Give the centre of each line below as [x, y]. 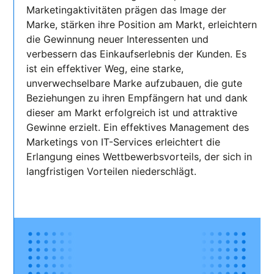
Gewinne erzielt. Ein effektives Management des [138, 128]
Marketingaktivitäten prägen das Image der [127, 10]
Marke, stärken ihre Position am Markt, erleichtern [142, 25]
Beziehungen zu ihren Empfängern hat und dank [137, 98]
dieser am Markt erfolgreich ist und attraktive [132, 113]
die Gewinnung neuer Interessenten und [118, 39]
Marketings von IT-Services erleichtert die [124, 142]
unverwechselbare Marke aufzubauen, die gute [135, 83]
